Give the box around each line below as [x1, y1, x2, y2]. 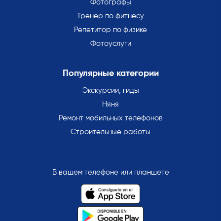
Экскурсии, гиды [82, 87, 139, 95]
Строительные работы [71, 128, 150, 136]
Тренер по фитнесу [77, 12, 144, 20]
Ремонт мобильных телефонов [58, 114, 163, 122]
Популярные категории [62, 69, 159, 78]
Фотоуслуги [90, 40, 131, 48]
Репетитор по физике [74, 26, 147, 34]
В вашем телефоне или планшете [52, 169, 169, 177]
